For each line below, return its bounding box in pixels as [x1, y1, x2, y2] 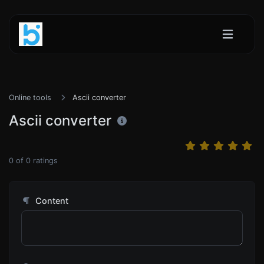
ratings [31, 156, 58, 165]
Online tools [9, 93, 51, 102]
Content [32, 196, 68, 206]
